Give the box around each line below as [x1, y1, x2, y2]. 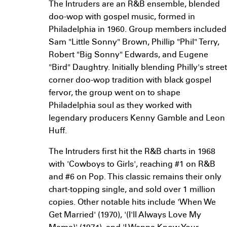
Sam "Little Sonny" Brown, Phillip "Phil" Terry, [49, 39, 219, 47]
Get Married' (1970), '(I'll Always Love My [49, 211, 201, 220]
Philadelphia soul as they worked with [49, 102, 192, 110]
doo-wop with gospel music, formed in [49, 13, 195, 22]
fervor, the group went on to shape [49, 89, 180, 98]
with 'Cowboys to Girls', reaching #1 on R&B [49, 161, 215, 169]
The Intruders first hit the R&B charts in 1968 [49, 148, 215, 157]
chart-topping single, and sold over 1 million [49, 186, 215, 195]
